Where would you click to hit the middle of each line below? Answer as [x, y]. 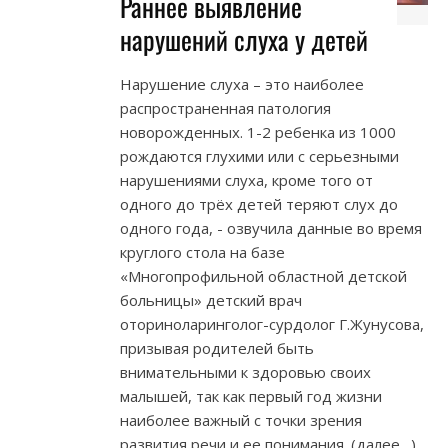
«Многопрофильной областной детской [263, 276]
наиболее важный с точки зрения [241, 420]
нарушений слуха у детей [244, 40]
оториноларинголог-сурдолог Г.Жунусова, [272, 324]
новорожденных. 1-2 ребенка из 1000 [258, 132]
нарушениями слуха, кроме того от [246, 180]
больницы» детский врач [211, 300]
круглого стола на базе [202, 252]
